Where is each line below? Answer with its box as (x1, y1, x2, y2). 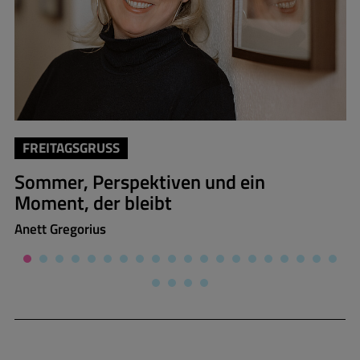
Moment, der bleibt (14, 188, 172, 218)
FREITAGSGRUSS (22, 137, 112, 159)
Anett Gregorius (14, 218, 106, 239)
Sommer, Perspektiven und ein (14, 167, 265, 197)
